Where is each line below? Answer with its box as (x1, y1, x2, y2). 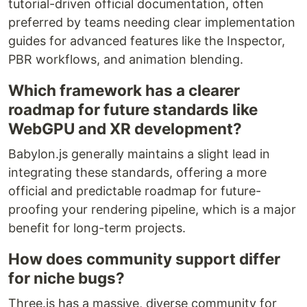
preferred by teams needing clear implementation (8, 14, 295, 29)
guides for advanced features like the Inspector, (8, 33, 285, 48)
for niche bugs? (8, 268, 125, 287)
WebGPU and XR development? (8, 119, 242, 138)
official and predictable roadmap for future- (8, 183, 261, 198)
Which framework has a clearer (8, 80, 240, 99)
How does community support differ (8, 249, 280, 268)
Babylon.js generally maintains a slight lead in (8, 146, 270, 161)
